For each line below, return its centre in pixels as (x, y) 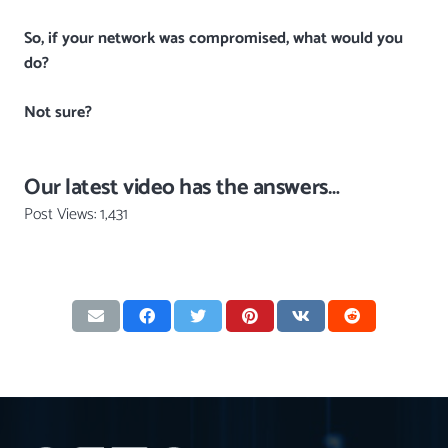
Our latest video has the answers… (182, 187)
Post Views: (60, 214)
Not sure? (58, 112)
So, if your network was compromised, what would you (213, 38)
